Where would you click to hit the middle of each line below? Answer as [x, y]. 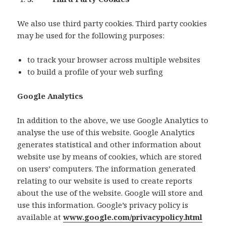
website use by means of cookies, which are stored [110, 157]
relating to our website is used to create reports [105, 181]
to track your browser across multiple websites [114, 60]
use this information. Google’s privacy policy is [103, 205]
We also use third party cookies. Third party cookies [112, 23]
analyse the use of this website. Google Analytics [106, 132]
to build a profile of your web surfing [95, 72]
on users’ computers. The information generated [107, 169]
